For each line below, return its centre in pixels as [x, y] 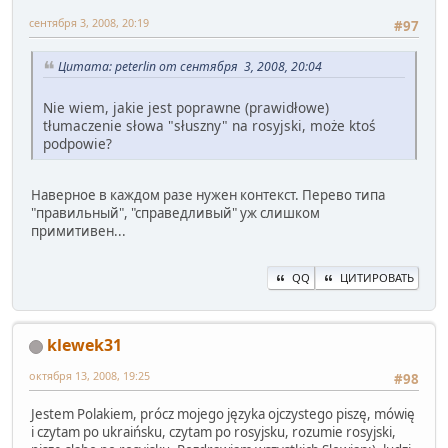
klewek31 [84, 345]
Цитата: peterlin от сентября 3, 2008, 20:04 [190, 67]
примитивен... [78, 230]
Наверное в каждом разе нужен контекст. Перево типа [208, 194]
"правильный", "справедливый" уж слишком [175, 212]
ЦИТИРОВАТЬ [377, 278]
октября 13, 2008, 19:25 [89, 376]
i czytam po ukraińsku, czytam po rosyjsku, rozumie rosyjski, [213, 431]
